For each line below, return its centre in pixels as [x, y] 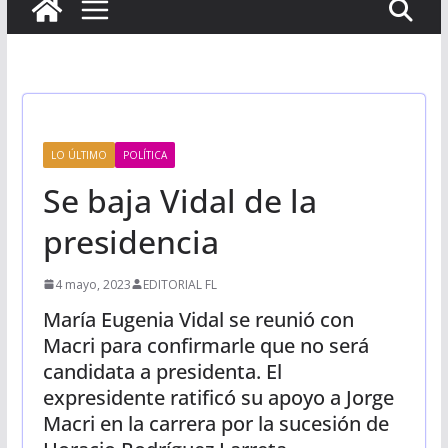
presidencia [130, 241]
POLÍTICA [144, 154]
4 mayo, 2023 [92, 284]
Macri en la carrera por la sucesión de [215, 423]
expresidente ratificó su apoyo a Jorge [218, 397]
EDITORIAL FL [179, 284]
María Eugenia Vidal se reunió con [198, 319]
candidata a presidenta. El [162, 371]
